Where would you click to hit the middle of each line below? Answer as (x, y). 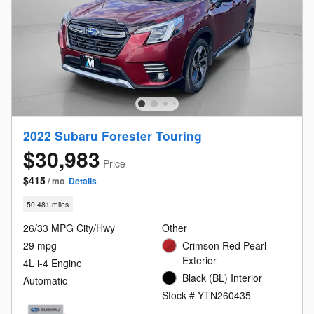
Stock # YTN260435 (206, 295)
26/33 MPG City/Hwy (69, 228)
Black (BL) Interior (222, 278)
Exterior (199, 260)
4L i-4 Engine (53, 263)
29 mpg (40, 246)
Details (83, 180)
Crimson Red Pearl (224, 246)
